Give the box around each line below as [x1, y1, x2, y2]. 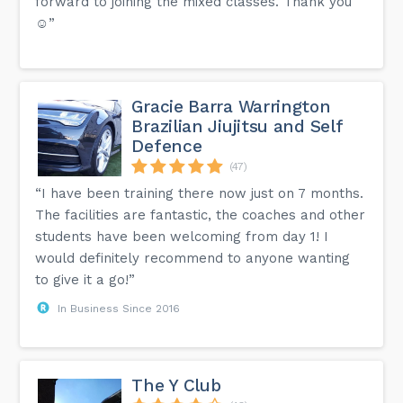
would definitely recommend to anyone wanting [35, 249, 351, 266]
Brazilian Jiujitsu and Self [131, 115, 343, 137]
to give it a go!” [35, 271, 136, 288]
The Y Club [131, 374, 221, 396]
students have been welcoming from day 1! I [35, 228, 329, 245]
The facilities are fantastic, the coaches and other [35, 206, 366, 223]
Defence [131, 135, 202, 157]
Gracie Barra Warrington [131, 95, 331, 117]
